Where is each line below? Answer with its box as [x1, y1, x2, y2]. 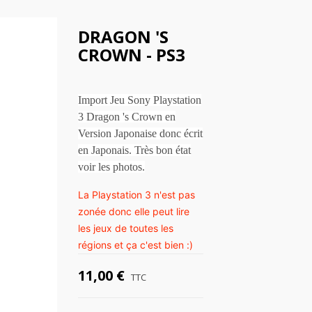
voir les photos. [77, 161, 145, 173]
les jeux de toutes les [77, 222, 173, 234]
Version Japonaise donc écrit [77, 127, 203, 139]
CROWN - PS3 [77, 43, 185, 66]
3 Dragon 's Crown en [77, 111, 175, 123]
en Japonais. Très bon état [77, 144, 191, 156]
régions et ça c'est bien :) [77, 239, 193, 251]
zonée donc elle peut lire [77, 205, 189, 217]
